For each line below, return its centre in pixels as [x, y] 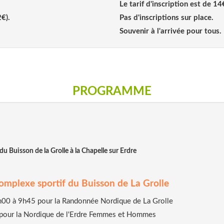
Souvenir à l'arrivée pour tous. [170, 31]
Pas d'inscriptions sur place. [167, 17]
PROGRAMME [112, 91]
